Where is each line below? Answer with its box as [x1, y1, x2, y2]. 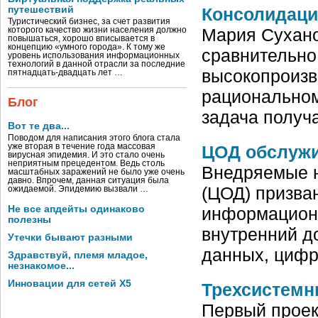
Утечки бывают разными [8, 232, 133, 243]
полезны [8, 214, 51, 225]
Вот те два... [8, 121, 70, 131]
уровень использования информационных [8, 51, 180, 60]
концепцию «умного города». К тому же [8, 43, 165, 51]
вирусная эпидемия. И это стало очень [8, 150, 165, 159]
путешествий [8, 4, 74, 15]
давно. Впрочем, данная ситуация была [8, 176, 169, 185]
